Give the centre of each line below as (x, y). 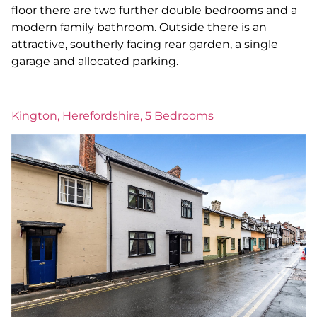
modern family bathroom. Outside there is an (139, 28)
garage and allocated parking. (95, 62)
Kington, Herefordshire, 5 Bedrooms (113, 116)
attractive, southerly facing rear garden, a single (145, 45)
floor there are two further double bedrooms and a (154, 11)
